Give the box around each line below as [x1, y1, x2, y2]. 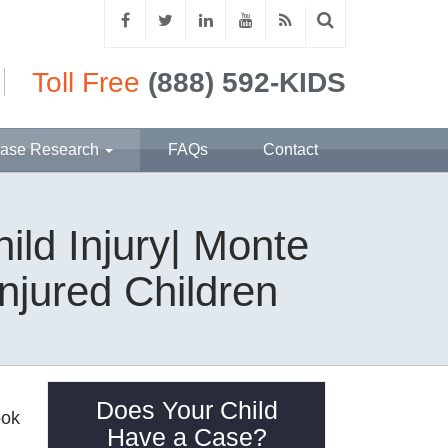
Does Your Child [95, 396, 278, 424]
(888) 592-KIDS [147, 67, 346, 98]
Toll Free [31, 67, 140, 98]
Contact [262, 141, 318, 158]
